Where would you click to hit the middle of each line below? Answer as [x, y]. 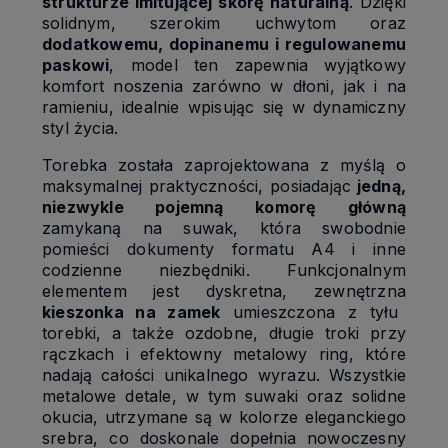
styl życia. [80, 128]
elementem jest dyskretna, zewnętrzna [224, 291]
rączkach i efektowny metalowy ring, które [224, 354]
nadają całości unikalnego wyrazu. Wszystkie [224, 375]
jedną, [378, 186]
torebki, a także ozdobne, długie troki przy [224, 333]
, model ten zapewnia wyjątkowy [257, 65]
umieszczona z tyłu [309, 312]
